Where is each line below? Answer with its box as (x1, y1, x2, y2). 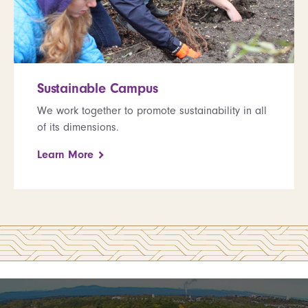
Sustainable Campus (37, 80, 158, 96)
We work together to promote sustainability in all (37, 104, 267, 117)
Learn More (37, 148, 93, 161)
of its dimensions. (37, 120, 119, 133)
